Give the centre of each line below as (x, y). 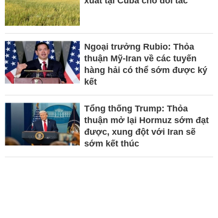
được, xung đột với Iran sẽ (140, 132)
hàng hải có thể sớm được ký (145, 70)
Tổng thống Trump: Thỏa (136, 109)
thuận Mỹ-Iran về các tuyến (140, 59)
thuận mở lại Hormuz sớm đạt (146, 120)
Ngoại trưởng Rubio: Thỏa (139, 47)
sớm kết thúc (111, 144)
